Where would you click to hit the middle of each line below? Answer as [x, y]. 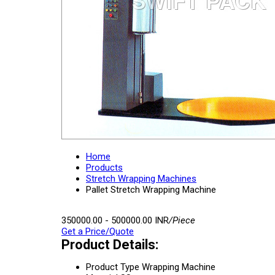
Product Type [113, 267]
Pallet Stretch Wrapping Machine [151, 190]
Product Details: [110, 245]
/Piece [182, 220]
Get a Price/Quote [98, 231]
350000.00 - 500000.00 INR [115, 220]
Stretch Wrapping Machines [141, 179]
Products [104, 168]
